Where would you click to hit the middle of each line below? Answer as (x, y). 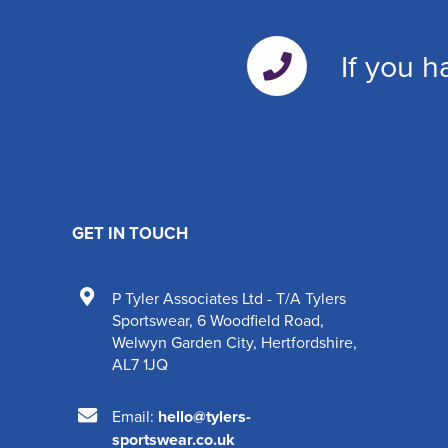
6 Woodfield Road (258, 320)
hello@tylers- (204, 416)
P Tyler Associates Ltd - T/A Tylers (229, 298)
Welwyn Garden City (182, 342)
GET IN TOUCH (130, 233)
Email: (135, 416)
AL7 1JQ (140, 364)
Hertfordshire (307, 342)
